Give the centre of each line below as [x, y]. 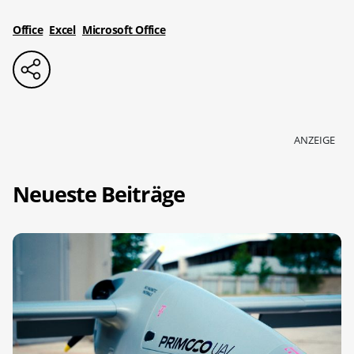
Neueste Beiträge [99, 194]
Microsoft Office [124, 30]
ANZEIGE [314, 140]
